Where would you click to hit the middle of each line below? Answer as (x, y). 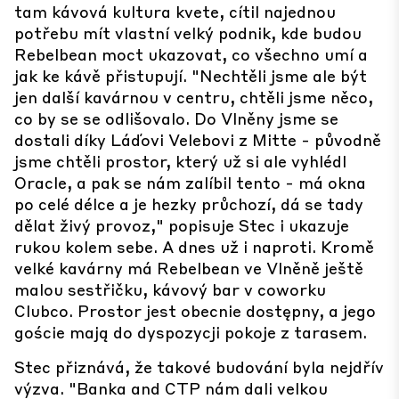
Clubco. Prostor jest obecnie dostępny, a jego (195, 310)
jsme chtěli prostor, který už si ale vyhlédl (180, 161)
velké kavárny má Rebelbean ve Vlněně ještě (189, 268)
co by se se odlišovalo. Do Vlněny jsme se (176, 118)
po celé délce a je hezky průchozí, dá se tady (189, 204)
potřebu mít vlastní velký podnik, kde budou (188, 33)
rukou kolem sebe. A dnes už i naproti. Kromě (194, 246)
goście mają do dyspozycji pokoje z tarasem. (191, 332)
